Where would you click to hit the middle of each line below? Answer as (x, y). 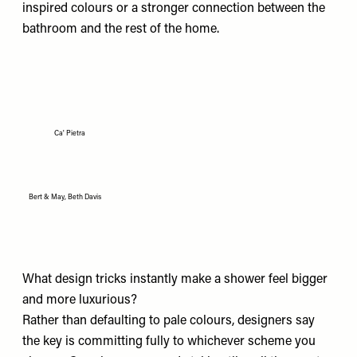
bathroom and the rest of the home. (121, 29)
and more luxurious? (80, 300)
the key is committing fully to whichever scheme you (169, 341)
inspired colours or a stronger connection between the (174, 8)
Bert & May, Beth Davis (65, 197)
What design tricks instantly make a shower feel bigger (175, 279)
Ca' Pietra (70, 133)
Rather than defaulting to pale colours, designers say (169, 321)
